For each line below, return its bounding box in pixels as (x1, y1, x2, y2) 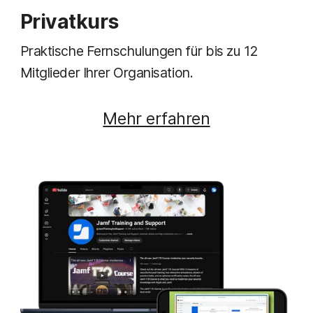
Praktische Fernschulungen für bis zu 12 (20, 42, 258, 59)
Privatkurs (20, 9, 119, 34)
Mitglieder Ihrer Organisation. (20, 64, 194, 81)
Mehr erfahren (103, 108, 210, 129)
